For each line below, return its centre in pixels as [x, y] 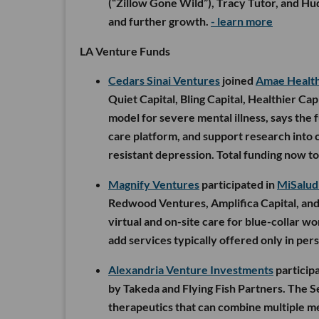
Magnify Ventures [154, 184]
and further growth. [159, 21]
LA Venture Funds [125, 51]
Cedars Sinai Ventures [164, 80]
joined [238, 80]
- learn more [242, 21]
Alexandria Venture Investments [191, 270]
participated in [238, 184]
